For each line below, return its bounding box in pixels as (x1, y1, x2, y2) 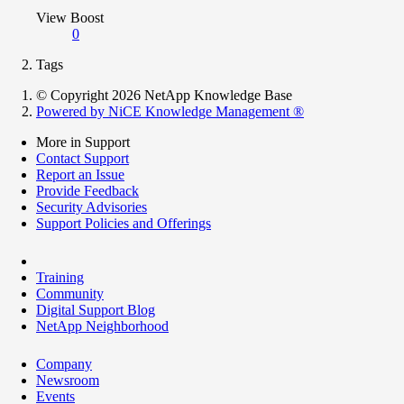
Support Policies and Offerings (36, 215, 211, 231)
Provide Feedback (36, 182, 139, 198)
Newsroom (36, 372, 99, 388)
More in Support (36, 133, 130, 150)
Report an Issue (36, 166, 124, 182)
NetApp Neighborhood (36, 317, 169, 334)
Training (36, 269, 84, 285)
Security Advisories (36, 198, 147, 215)
